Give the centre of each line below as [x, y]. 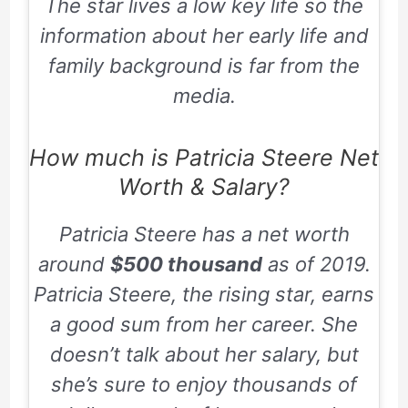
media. [204, 95]
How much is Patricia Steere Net [204, 158]
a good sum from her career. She [204, 325]
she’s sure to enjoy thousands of [204, 385]
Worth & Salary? [204, 187]
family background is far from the [204, 65]
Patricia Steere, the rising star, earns [204, 295]
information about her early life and [204, 35]
